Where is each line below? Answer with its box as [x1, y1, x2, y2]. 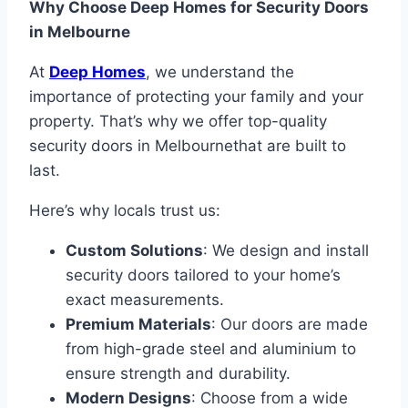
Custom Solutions [66, 241, 203, 260]
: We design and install [203, 241, 369, 260]
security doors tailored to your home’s [66, 266, 341, 285]
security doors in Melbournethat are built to [29, 137, 346, 156]
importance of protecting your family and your [29, 87, 363, 107]
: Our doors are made [211, 315, 368, 334]
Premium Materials [66, 315, 211, 334]
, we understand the [146, 63, 294, 82]
